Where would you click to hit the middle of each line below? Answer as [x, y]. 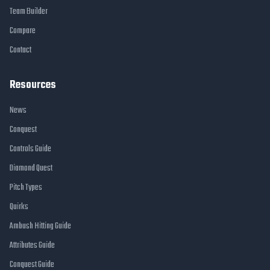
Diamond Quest [31, 169]
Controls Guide [30, 149]
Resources [33, 86]
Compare [23, 31]
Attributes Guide [32, 246]
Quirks [19, 207]
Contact [20, 51]
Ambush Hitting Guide [40, 227]
